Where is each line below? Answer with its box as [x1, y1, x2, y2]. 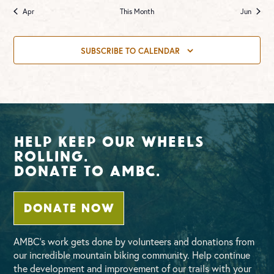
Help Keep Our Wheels [13, 132, 204, 147]
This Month [120, 6, 154, 16]
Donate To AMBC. [13, 161, 161, 177]
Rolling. [13, 147, 89, 162]
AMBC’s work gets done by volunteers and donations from [13, 234, 255, 248]
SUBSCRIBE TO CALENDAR [81, 45, 180, 57]
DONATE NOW [23, 200, 115, 213]
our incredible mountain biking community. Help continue [13, 248, 251, 261]
